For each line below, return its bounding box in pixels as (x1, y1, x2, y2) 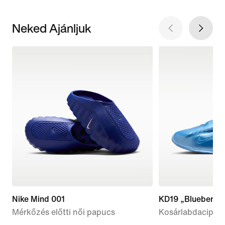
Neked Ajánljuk (12, 19, 91, 37)
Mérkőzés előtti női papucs (12, 208, 115, 217)
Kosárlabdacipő (158, 208, 218, 217)
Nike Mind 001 (12, 195, 65, 204)
